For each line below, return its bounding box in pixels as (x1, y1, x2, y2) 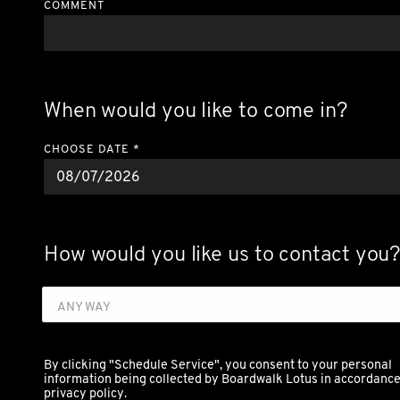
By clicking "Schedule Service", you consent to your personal (43, 355, 392, 372)
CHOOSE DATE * (43, 141, 140, 157)
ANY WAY (57, 298, 112, 315)
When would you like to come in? (43, 96, 348, 124)
